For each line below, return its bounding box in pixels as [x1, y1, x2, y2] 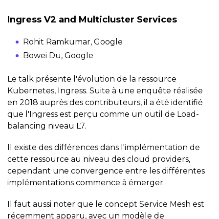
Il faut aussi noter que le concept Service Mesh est [7, 199, 204, 209]
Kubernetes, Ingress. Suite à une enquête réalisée [7, 86, 203, 95]
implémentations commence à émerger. [7, 177, 165, 187]
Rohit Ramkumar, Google [23, 37, 123, 46]
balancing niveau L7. [7, 121, 86, 131]
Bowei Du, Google [23, 50, 93, 60]
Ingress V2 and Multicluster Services [7, 14, 177, 25]
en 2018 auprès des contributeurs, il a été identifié [7, 97, 203, 107]
